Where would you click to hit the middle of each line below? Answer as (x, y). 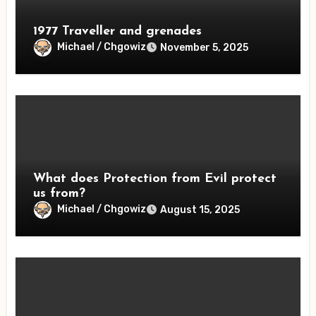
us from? (60, 193)
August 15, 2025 (200, 209)
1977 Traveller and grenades (118, 31)
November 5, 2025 (205, 47)
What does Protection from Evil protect (155, 178)
